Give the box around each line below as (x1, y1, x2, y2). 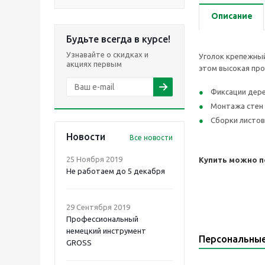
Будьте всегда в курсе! (66, 34, 170, 44)
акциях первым (66, 60, 122, 68)
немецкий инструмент (66, 227, 146, 235)
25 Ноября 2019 (66, 155, 122, 163)
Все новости (130, 134, 173, 141)
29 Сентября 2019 (66, 203, 130, 211)
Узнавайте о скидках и (66, 50, 148, 59)
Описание (211, 11, 253, 21)
